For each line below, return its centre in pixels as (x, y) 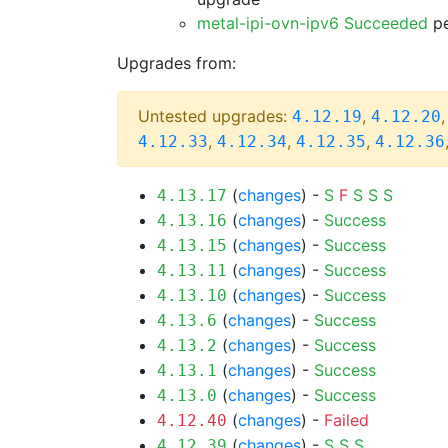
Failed (346, 420)
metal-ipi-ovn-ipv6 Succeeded (312, 23)
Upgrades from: (176, 63)
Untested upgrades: (215, 116)
